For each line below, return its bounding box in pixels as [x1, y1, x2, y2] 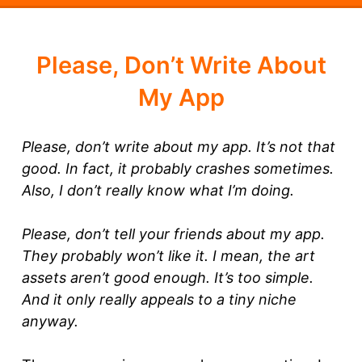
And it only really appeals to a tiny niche [22, 290, 297, 308]
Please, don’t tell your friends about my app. [22, 225, 325, 242]
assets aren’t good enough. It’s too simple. [22, 268, 314, 286]
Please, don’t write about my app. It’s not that [22, 137, 335, 155]
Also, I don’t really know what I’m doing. [22, 181, 294, 199]
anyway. [22, 312, 78, 330]
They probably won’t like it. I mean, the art [22, 246, 315, 264]
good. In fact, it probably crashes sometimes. [22, 159, 334, 177]
